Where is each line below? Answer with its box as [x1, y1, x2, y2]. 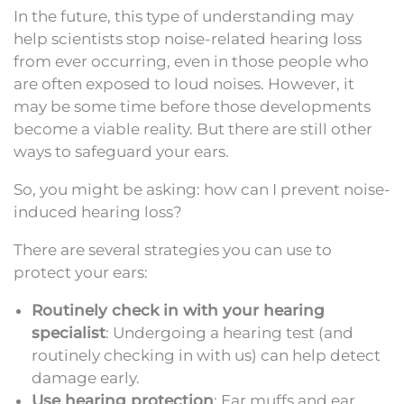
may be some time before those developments [14, 96, 371, 115]
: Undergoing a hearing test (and [106, 323, 353, 342]
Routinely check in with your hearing [32, 300, 325, 319]
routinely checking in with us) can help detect [32, 345, 381, 364]
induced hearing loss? [14, 202, 182, 221]
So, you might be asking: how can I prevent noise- [14, 179, 390, 198]
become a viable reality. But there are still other [14, 119, 372, 138]
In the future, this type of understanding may [14, 6, 353, 25]
